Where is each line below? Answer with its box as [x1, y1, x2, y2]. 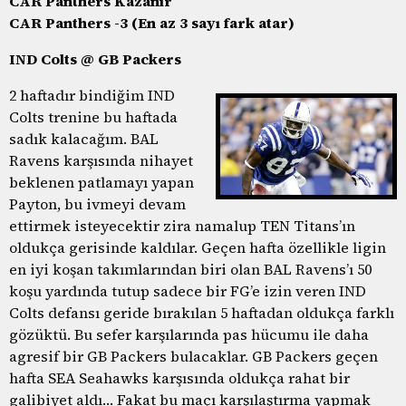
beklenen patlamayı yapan [9, 171, 194, 192]
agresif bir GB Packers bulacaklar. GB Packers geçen [9, 345, 378, 366]
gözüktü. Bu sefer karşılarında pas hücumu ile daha [9, 324, 369, 344]
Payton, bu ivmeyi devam [9, 193, 186, 214]
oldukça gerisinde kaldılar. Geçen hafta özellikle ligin [9, 237, 386, 257]
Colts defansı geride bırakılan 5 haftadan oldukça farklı [9, 302, 394, 323]
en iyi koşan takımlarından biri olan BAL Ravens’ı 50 [9, 258, 372, 279]
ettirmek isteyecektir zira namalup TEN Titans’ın [9, 215, 355, 236]
